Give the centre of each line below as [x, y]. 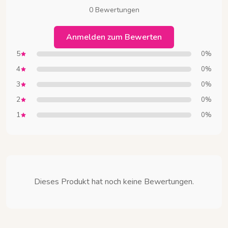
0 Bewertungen [114, 10]
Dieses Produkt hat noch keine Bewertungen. [114, 182]
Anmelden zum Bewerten [114, 37]
